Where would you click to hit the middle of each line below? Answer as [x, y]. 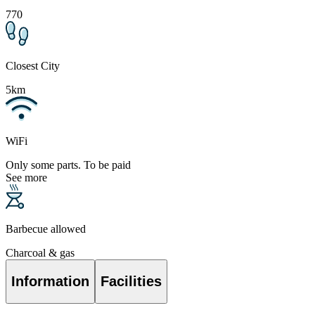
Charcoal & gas [40, 253]
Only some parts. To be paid [68, 165]
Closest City [33, 66]
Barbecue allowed [46, 229]
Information [50, 281]
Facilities [131, 281]
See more [26, 178]
